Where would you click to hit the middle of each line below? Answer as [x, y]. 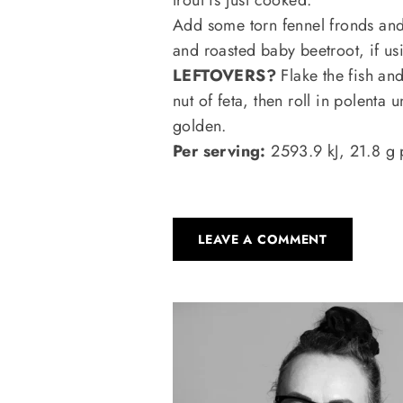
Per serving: [222, 151]
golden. [200, 125]
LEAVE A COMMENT [263, 239]
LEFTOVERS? [224, 75]
